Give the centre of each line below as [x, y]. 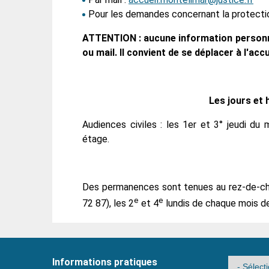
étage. [96, 139]
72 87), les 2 [108, 203]
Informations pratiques [105, 262]
